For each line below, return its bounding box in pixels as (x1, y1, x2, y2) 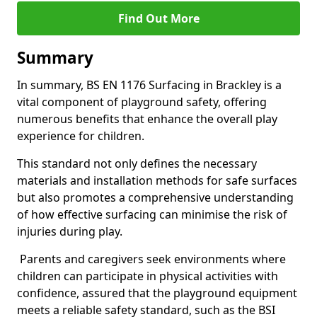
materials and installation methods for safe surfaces (17, 173, 297, 188)
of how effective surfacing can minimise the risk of (17, 207, 287, 222)
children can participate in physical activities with (17, 268, 278, 284)
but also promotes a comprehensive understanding (17, 190, 294, 205)
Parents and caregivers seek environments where (17, 251, 286, 267)
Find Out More (117, 11, 200, 26)
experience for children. (17, 128, 144, 144)
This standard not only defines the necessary (17, 156, 257, 171)
